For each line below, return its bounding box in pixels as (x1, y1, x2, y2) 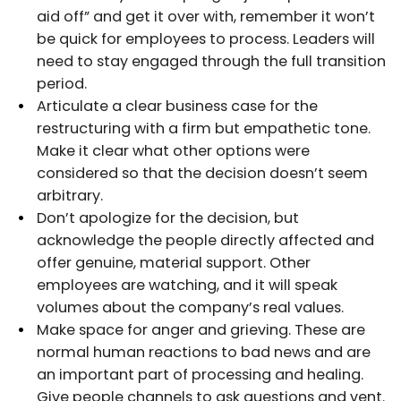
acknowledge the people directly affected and (37, 229, 374, 251)
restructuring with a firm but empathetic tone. (37, 117, 371, 139)
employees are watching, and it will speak (37, 274, 337, 295)
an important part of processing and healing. (37, 363, 363, 385)
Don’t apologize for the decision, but (37, 207, 299, 228)
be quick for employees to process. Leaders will (37, 28, 375, 49)
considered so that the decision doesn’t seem (37, 162, 368, 183)
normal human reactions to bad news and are (37, 341, 371, 363)
